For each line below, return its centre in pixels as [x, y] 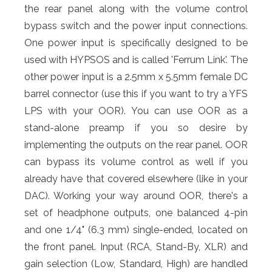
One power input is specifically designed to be [136, 43]
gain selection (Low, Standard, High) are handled [136, 264]
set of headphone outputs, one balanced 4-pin [136, 213]
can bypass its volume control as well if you [136, 162]
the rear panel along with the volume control [136, 9]
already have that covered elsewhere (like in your [136, 179]
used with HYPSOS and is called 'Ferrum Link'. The [136, 60]
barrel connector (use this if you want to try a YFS [136, 94]
